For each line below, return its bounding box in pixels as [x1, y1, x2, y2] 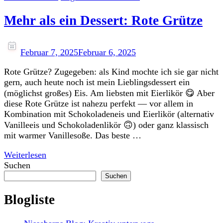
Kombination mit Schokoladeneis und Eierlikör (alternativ [4, 109, 214, 119]
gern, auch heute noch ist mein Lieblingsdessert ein [4, 77, 190, 87]
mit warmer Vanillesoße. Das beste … [4, 130, 141, 140]
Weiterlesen [4, 149, 46, 160]
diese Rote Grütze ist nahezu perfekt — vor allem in [4, 98, 193, 109]
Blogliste [4, 192, 55, 208]
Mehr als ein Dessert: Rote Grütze [4, 13, 203, 28]
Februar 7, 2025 [20, 47, 78, 57]
